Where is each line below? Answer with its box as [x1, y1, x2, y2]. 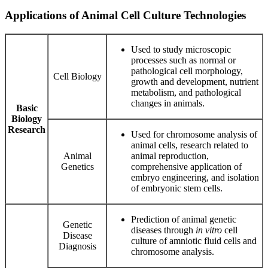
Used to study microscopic [131, 44, 231, 54]
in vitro [196, 224, 222, 235]
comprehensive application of [131, 161, 242, 172]
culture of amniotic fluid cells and [131, 235, 257, 246]
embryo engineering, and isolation [131, 172, 259, 182]
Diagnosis [58, 240, 96, 251]
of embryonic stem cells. [131, 182, 223, 193]
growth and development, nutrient [131, 76, 258, 87]
